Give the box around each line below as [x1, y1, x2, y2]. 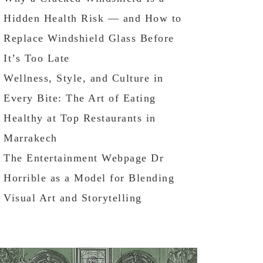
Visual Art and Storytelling [4, 191, 142, 204]
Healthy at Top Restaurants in [4, 112, 156, 124]
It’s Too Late [4, 52, 70, 64]
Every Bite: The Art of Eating [4, 92, 156, 104]
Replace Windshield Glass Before [4, 32, 174, 44]
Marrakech [4, 131, 58, 144]
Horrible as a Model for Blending [4, 171, 174, 184]
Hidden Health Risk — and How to [4, 12, 182, 24]
